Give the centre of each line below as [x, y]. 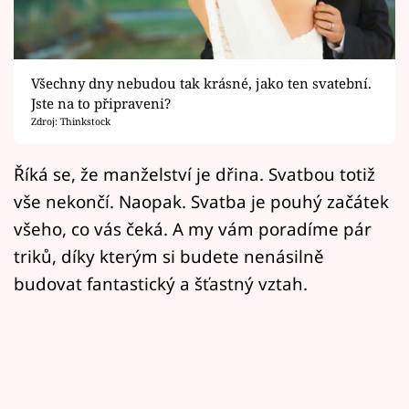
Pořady [58, 138]
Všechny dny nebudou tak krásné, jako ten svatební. [201, 83]
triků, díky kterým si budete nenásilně [169, 256]
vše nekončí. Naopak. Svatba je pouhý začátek [201, 201]
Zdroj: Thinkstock [70, 121]
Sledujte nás [53, 307]
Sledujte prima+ [97, 48]
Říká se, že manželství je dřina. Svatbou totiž [194, 173]
